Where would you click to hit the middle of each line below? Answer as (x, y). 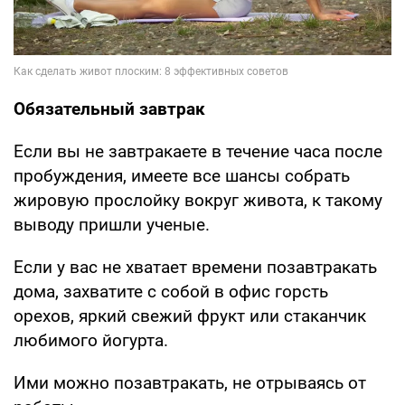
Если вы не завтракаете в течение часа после (198, 152)
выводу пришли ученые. (112, 225)
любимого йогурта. (91, 341)
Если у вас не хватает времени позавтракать (195, 268)
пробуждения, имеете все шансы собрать (182, 176)
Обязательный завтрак (109, 109)
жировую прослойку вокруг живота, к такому (198, 201)
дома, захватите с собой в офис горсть (171, 292)
